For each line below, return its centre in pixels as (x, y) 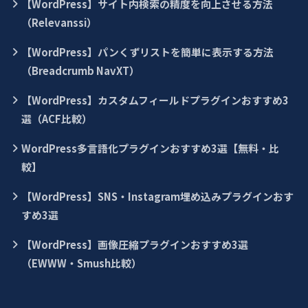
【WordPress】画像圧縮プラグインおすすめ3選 (134, 244)
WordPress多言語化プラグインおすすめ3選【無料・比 (150, 148)
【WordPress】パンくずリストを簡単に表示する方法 (147, 52)
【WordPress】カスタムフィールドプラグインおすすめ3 (155, 100)
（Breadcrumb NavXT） (80, 70)
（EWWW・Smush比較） (81, 263)
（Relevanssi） (59, 22)
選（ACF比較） (56, 118)
